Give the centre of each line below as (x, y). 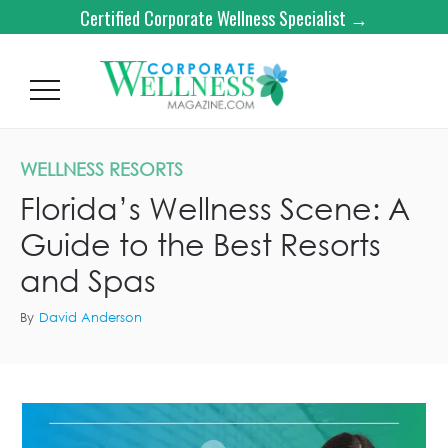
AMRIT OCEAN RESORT (380, 387)
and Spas (88, 279)
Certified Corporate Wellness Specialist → (224, 18)
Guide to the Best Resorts (200, 243)
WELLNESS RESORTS (101, 169)
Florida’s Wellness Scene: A (215, 207)
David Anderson (90, 317)
